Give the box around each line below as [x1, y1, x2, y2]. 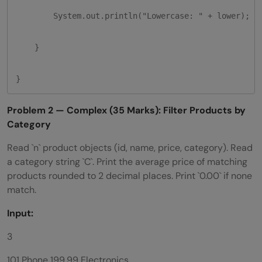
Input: [7, 206, 33, 219]
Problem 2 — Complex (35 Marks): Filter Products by [7, 104, 246, 116]
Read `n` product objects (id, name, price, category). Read [7, 141, 253, 154]
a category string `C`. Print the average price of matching [7, 155, 247, 168]
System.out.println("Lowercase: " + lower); [16, 11, 250, 20]
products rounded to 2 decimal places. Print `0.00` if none [7, 169, 252, 182]
